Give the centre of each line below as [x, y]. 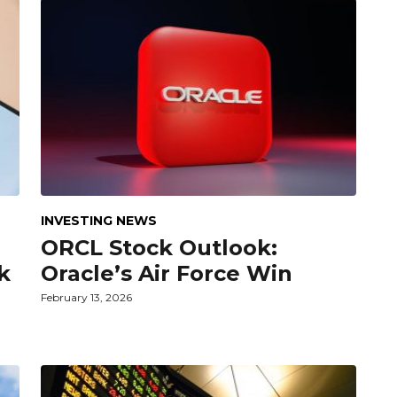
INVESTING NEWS [99, 220]
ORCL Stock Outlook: [159, 247]
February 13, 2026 [86, 297]
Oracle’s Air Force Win [167, 273]
